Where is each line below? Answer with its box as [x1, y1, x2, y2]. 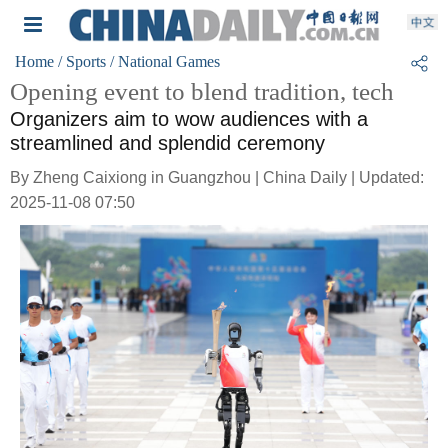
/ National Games [110, 53, 220, 70]
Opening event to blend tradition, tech [10, 78, 394, 105]
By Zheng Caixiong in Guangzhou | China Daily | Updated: [10, 169, 424, 186]
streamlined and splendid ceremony [10, 132, 325, 154]
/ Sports [58, 53, 106, 70]
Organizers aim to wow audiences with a [10, 108, 368, 130]
